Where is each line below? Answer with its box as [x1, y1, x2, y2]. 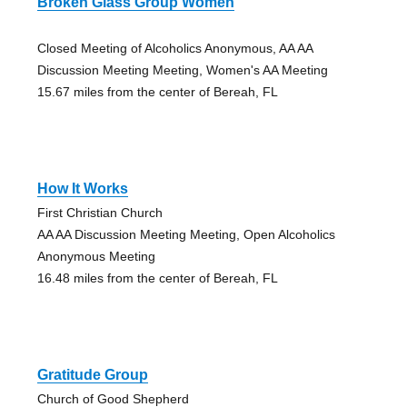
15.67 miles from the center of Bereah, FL [36, 84, 278, 99]
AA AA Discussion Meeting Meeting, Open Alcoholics [36, 226, 335, 242]
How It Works [36, 180, 128, 196]
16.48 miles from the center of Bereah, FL [36, 270, 278, 285]
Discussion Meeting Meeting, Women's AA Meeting [36, 62, 328, 77]
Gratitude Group [36, 366, 148, 382]
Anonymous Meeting [36, 248, 155, 263]
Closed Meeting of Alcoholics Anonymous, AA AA [36, 40, 313, 55]
